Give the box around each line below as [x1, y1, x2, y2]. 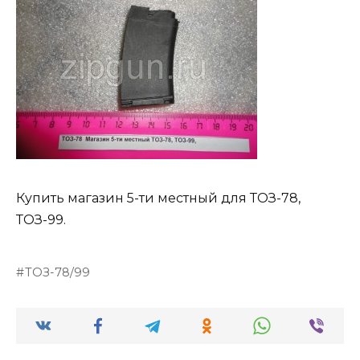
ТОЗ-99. [16, 211, 66, 227]
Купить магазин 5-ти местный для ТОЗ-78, [16, 190, 301, 206]
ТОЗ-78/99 [25, 264, 91, 280]
